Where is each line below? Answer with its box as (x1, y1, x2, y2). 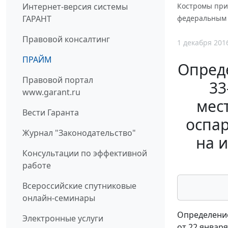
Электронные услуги (22, 212, 103, 224)
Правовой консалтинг (22, 33, 110, 45)
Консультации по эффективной (22, 147, 147, 159)
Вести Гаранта (22, 106, 79, 118)
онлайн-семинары (22, 192, 95, 204)
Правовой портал (22, 74, 93, 85)
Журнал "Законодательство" (22, 127, 136, 138)
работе (22, 159, 51, 171)
